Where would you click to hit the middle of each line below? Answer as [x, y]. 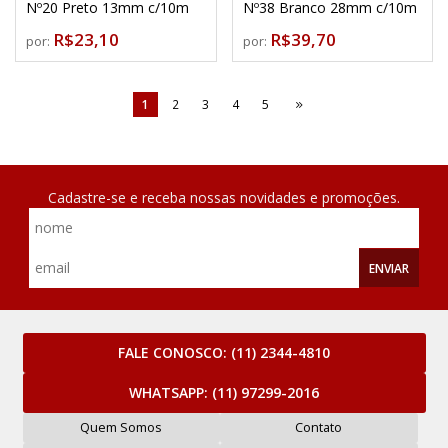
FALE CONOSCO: [174, 352]
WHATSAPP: [170, 392]
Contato [319, 427]
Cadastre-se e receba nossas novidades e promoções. [224, 197]
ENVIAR [389, 267]
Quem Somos [121, 427]
